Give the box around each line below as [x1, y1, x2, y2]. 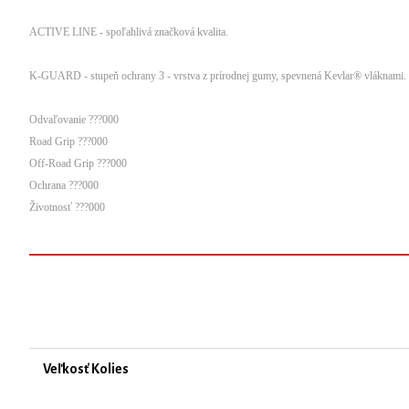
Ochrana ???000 [29, 179, 99, 192]
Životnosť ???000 [29, 201, 105, 214]
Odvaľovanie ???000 [29, 113, 119, 126]
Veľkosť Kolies [43, 362, 129, 376]
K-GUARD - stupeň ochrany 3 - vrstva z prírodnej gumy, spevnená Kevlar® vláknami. [29, 69, 406, 82]
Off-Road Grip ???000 [29, 157, 127, 170]
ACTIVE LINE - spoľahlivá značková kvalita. [29, 26, 228, 38]
